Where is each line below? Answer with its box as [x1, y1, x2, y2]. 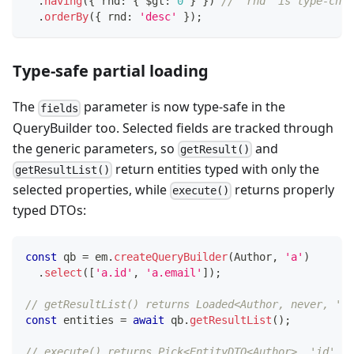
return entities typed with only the [112, 160, 320, 178]
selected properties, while [13, 181, 170, 199]
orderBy [44, 10, 88, 24]
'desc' [139, 10, 177, 24]
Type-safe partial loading [13, 60, 209, 82]
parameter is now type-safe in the [81, 98, 286, 116]
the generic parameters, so [13, 139, 178, 157]
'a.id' [95, 266, 133, 280]
